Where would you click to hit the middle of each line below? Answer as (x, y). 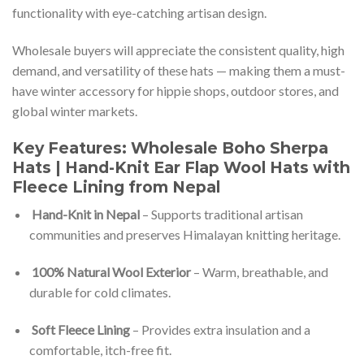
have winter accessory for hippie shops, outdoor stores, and (175, 90)
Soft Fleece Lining (79, 329)
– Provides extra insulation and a (220, 329)
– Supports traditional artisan (221, 214)
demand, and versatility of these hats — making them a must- (179, 70)
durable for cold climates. (100, 292)
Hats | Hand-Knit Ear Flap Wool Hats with (181, 167)
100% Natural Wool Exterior (110, 272)
